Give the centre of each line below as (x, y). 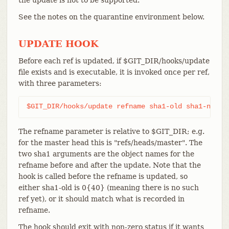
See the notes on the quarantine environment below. (111, 17)
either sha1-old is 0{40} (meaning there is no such (108, 187)
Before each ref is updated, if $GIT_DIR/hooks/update (114, 61)
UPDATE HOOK (58, 43)
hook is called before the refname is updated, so (103, 176)
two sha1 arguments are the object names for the (106, 154)
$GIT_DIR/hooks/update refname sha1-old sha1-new (122, 106)
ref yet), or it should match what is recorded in (101, 199)
